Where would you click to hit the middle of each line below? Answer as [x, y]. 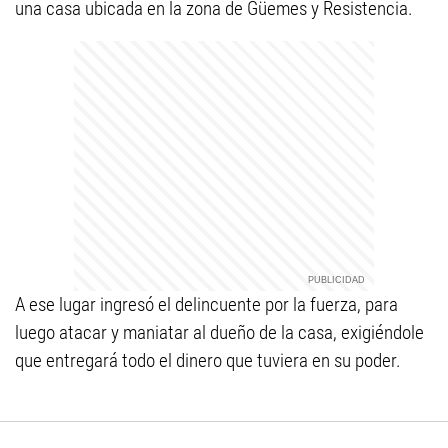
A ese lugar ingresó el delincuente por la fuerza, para [206, 304]
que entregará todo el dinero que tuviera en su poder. [208, 360]
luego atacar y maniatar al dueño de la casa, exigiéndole [219, 332]
